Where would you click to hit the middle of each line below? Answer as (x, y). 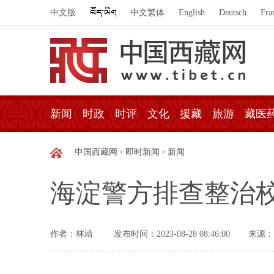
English (192, 13)
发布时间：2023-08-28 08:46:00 (172, 234)
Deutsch (233, 13)
